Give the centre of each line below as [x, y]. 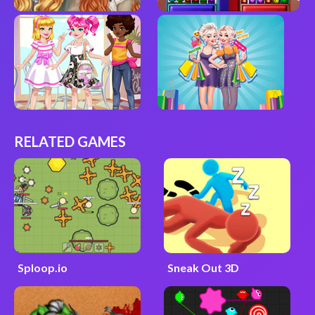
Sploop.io [42, 268]
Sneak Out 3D [203, 268]
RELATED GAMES [70, 142]
